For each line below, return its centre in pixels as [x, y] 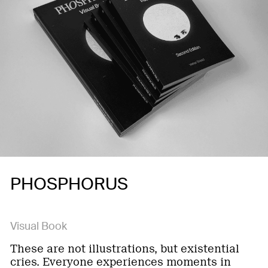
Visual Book [39, 226]
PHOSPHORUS [69, 184]
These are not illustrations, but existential [125, 249]
